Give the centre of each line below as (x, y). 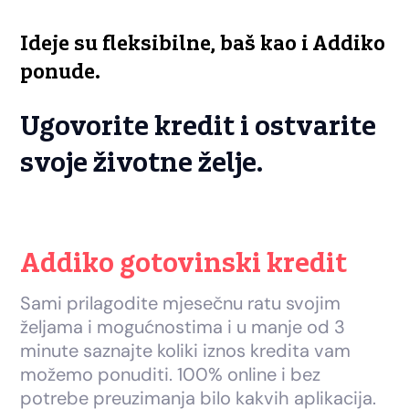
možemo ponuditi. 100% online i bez (171, 375)
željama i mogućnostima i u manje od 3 (183, 327)
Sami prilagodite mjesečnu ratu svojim (181, 304)
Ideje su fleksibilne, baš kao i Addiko (203, 45)
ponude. (61, 73)
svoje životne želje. (142, 164)
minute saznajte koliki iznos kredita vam (186, 351)
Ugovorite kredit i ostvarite (199, 127)
